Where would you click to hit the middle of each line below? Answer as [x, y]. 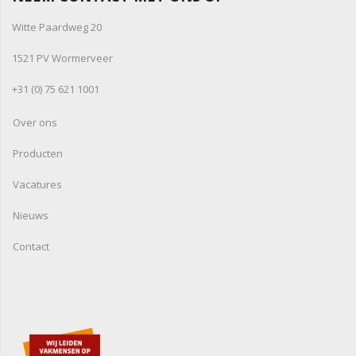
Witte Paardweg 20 [57, 27]
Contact [31, 247]
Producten [38, 154]
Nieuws [31, 216]
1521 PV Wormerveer [62, 58]
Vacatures [37, 185]
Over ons [35, 123]
